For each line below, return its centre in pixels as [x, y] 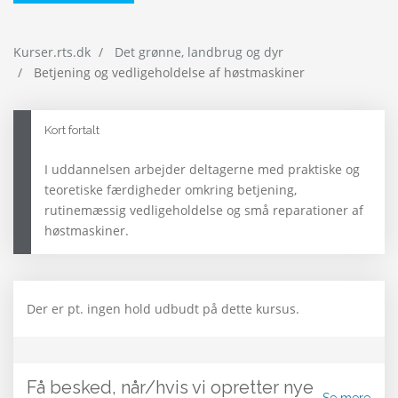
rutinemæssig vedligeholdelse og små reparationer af [204, 211]
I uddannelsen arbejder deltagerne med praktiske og [202, 170]
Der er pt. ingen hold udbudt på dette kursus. [163, 309]
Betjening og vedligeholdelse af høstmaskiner [167, 73]
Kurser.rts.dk [52, 52]
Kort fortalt [72, 131]
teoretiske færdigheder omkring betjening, [171, 190]
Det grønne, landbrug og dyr [199, 52]
